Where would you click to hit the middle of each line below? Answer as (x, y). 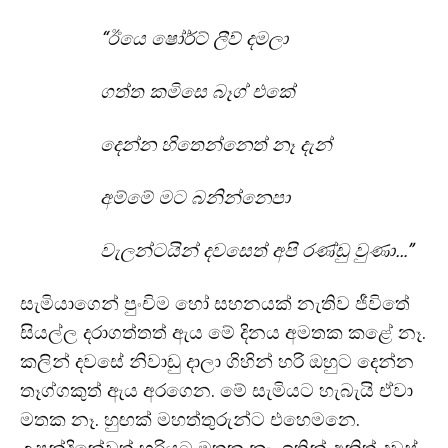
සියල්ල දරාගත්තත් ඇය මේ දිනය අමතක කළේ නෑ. (223, 332)
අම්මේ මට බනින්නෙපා (197, 197)
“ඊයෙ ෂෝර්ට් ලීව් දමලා (196, 38)
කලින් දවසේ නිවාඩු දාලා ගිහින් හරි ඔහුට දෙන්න (217, 361)
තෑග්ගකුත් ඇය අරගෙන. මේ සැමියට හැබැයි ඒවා (216, 390)
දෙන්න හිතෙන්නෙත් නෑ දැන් (218, 144)
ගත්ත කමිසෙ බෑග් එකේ (200, 91)
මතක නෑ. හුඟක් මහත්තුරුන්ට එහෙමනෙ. (190, 419)
